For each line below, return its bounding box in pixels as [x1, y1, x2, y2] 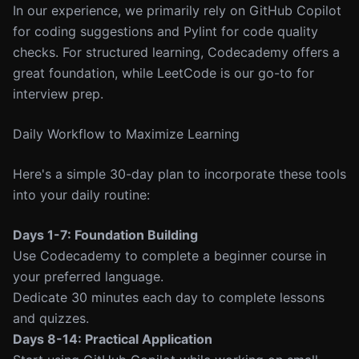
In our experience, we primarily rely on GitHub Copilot [13, 2, 341, 18]
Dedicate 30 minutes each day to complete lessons [13, 289, 325, 305]
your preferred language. [13, 268, 163, 284]
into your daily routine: [13, 187, 150, 203]
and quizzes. [13, 310, 89, 326]
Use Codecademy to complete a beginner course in [13, 248, 326, 264]
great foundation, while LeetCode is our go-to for [13, 65, 314, 81]
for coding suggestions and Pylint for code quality [13, 23, 318, 39]
